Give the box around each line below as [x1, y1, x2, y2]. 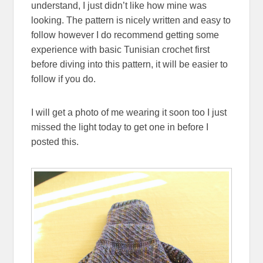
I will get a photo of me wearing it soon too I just [31, 107, 227, 118]
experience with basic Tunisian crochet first [31, 45, 210, 55]
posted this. [31, 137, 79, 147]
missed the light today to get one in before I [31, 122, 209, 133]
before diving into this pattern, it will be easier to [31, 59, 228, 70]
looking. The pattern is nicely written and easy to [31, 15, 231, 26]
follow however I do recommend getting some [31, 30, 220, 41]
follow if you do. [31, 74, 96, 85]
